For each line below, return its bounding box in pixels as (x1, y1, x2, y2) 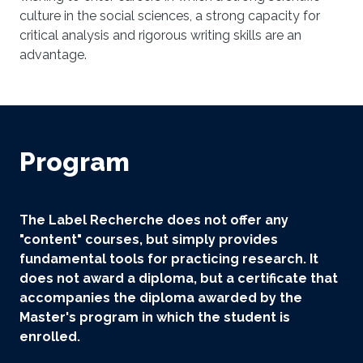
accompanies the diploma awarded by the (19, 289, 302, 305)
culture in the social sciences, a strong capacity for (19, 7, 320, 23)
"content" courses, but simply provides (19, 231, 278, 247)
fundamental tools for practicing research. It (19, 250, 318, 267)
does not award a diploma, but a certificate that (19, 270, 338, 286)
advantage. (19, 46, 87, 62)
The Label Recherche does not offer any (19, 211, 288, 228)
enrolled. (19, 328, 80, 344)
